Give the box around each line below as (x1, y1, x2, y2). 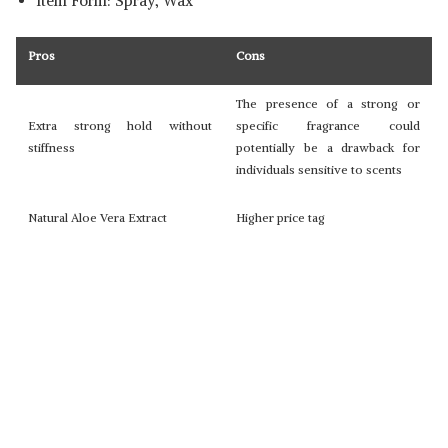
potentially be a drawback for (236, 140, 420, 155)
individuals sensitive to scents (236, 162, 402, 177)
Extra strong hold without (28, 118, 212, 133)
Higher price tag (236, 210, 325, 225)
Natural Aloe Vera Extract (28, 210, 167, 225)
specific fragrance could (236, 118, 420, 133)
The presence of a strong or (236, 96, 420, 111)
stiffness (28, 140, 75, 155)
